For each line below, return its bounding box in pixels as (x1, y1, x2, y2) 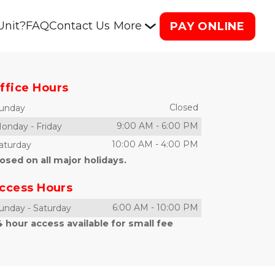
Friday (36, 121, 62, 132)
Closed (169, 102, 198, 113)
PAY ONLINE (170, 19, 245, 33)
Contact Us (49, 19, 110, 33)
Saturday (33, 203, 71, 214)
